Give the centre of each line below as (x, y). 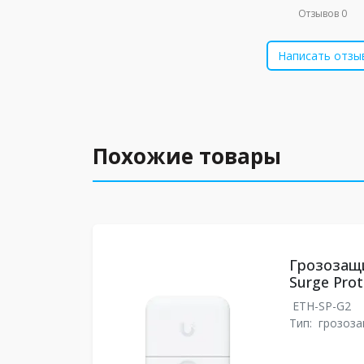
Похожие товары (187, 156)
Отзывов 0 (323, 13)
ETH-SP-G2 (321, 306)
